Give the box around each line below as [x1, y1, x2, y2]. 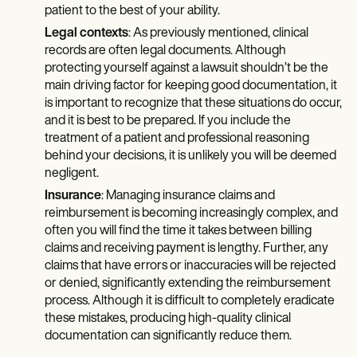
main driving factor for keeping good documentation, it [45, 80, 337, 93]
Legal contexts [45, 27, 128, 41]
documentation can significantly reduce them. [45, 330, 294, 343]
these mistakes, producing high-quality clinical [45, 312, 291, 326]
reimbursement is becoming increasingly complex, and [45, 207, 338, 221]
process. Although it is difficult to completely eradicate [45, 295, 335, 308]
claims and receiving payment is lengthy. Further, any [45, 242, 328, 256]
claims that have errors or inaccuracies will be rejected [45, 260, 335, 273]
